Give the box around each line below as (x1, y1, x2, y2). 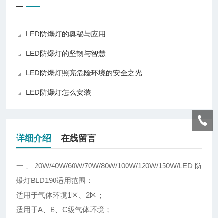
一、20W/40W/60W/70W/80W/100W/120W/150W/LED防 (16, 162, 202, 170)
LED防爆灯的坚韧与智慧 (26, 49, 106, 58)
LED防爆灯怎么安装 (26, 88, 91, 97)
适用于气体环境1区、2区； (16, 191, 107, 200)
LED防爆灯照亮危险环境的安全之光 (26, 69, 143, 77)
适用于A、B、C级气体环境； (16, 205, 114, 214)
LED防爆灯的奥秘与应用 (26, 30, 106, 38)
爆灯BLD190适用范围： (16, 176, 95, 185)
